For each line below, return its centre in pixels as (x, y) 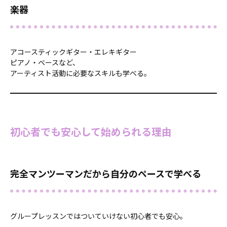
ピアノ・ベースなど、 (45, 63)
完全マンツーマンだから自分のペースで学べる (106, 174)
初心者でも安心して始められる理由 (91, 132)
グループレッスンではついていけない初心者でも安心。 (99, 216)
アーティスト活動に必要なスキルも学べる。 (81, 73)
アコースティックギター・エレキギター (73, 52)
